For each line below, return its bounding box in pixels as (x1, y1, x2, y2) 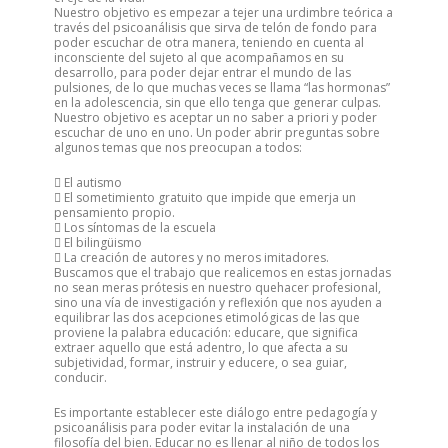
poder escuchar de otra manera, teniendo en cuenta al (54, 34, 364, 51)
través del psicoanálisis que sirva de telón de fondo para (54, 19, 377, 36)
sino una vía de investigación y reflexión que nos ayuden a (54, 294, 382, 311)
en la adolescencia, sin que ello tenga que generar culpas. (54, 94, 381, 111)
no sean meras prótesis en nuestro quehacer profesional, (54, 279, 381, 296)
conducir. (54, 369, 107, 386)
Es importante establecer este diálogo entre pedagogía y (54, 404, 377, 421)
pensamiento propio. (54, 204, 175, 221)
